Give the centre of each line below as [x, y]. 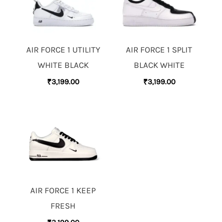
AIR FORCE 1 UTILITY [63, 50]
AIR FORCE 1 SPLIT [159, 50]
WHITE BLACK [63, 65]
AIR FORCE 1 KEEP [63, 191]
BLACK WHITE [159, 65]
